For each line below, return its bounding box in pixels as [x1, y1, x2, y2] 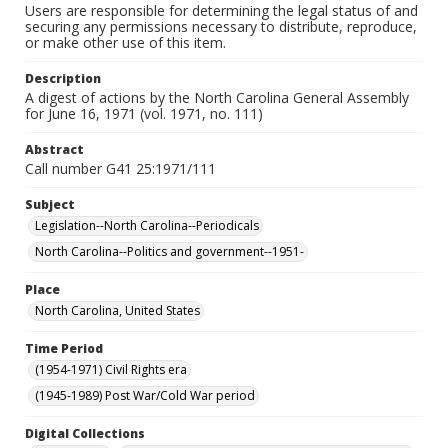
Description [25, 70, 101, 87]
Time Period [25, 340, 103, 357]
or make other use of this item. [25, 33, 226, 52]
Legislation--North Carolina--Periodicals [35, 217, 259, 234]
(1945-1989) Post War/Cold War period [35, 387, 255, 404]
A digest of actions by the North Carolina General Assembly [25, 88, 409, 107]
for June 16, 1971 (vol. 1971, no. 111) [25, 104, 263, 123]
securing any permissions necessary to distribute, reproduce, [25, 17, 417, 36]
